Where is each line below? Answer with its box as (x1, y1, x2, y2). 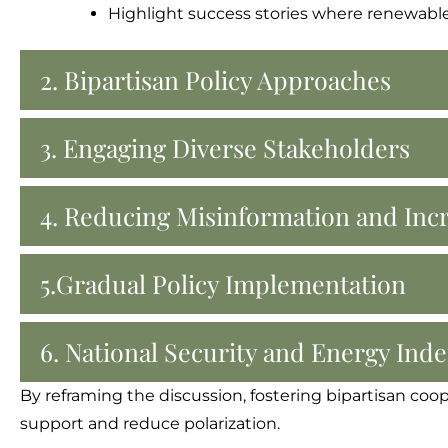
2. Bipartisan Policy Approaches (40, 63, 391, 96)
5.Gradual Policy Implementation (40, 267, 406, 300)
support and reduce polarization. (20, 414, 280, 433)
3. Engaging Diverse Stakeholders (40, 131, 410, 164)
